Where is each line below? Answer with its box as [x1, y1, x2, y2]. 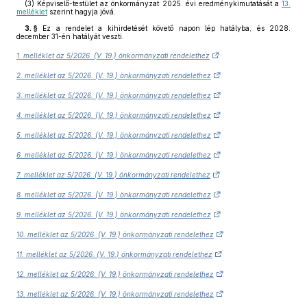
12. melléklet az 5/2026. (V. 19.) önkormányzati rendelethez [16, 270, 214, 278]
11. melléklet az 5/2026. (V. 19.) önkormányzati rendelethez [16, 250, 212, 258]
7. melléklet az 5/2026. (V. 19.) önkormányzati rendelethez [16, 171, 210, 179]
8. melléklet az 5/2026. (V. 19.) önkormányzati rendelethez [16, 191, 211, 199]
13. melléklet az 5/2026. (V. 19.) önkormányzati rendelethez [16, 290, 214, 298]
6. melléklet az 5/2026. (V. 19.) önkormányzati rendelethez [16, 151, 211, 159]
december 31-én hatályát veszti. [16, 32, 124, 40]
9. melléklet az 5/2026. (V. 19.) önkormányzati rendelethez [16, 210, 211, 219]
